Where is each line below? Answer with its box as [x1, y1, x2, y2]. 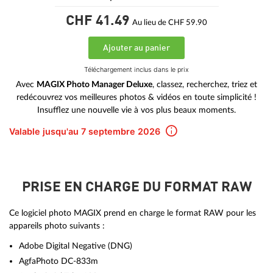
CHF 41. [66, 14, 115, 28]
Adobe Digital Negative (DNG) [19, 241, 133, 251]
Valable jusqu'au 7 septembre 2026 [9, 126, 160, 136]
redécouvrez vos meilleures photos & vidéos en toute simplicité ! [16, 93, 257, 102]
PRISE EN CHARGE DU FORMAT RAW [21, 180, 252, 195]
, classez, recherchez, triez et [152, 80, 257, 90]
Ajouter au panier [103, 43, 170, 52]
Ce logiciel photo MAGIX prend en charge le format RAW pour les [9, 208, 256, 218]
